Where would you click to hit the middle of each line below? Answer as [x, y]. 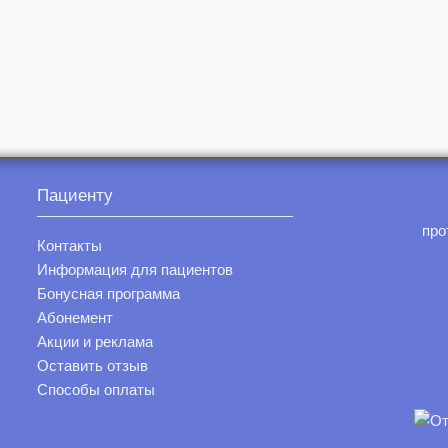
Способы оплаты [96, 390]
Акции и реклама [95, 342]
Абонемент [75, 318]
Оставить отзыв [93, 366]
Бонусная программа [109, 294]
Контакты [70, 246]
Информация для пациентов [135, 270]
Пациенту [75, 196]
